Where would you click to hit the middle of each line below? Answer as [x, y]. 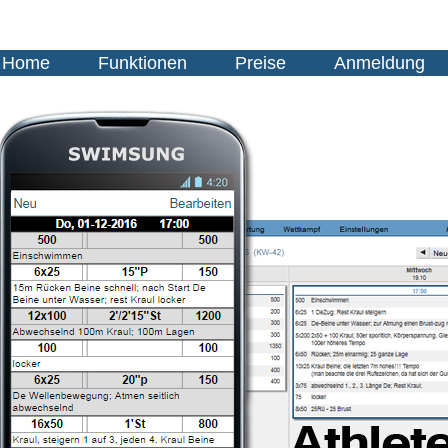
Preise [260, 63]
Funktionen [142, 63]
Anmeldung [379, 63]
